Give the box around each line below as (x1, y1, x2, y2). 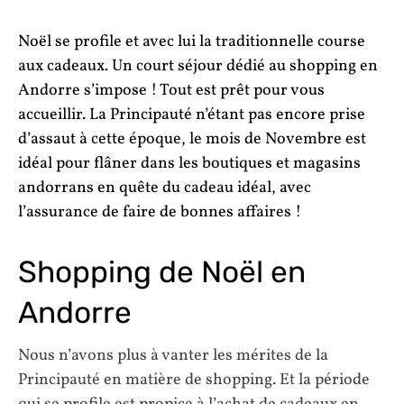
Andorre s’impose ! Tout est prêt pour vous (18, 78, 325, 102)
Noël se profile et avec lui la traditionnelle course (18, 30, 365, 53)
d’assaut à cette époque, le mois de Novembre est (18, 127, 366, 151)
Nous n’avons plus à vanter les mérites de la (18, 344, 328, 368)
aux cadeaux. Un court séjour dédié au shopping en (18, 54, 378, 78)
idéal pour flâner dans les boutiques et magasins (18, 151, 361, 175)
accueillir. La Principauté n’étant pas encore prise (18, 103, 365, 126)
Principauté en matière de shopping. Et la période (18, 369, 370, 392)
